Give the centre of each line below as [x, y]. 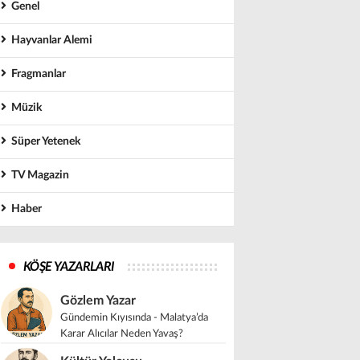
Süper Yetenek [43, 141]
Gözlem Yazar [98, 301]
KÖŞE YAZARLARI [69, 267]
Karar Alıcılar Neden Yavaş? [122, 334]
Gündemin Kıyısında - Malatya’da [134, 318]
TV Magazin [38, 175]
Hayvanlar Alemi [49, 40]
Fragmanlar [36, 74]
